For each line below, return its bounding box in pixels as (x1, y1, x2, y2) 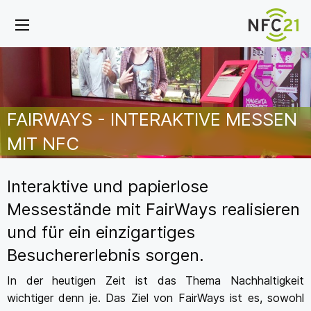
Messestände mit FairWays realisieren (7, 199, 300, 220)
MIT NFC (7, 133, 79, 155)
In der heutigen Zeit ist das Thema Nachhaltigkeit (7, 274, 304, 288)
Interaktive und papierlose (7, 176, 208, 197)
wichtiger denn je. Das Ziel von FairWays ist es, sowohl (7, 291, 304, 305)
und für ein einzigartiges (7, 222, 195, 243)
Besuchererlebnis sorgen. (7, 245, 204, 266)
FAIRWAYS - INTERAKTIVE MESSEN (7, 108, 297, 131)
